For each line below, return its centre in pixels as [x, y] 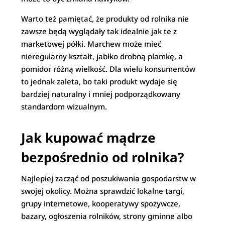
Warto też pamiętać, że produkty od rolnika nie [105, 19]
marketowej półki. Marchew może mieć [91, 44]
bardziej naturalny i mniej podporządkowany [101, 94]
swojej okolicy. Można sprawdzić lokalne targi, [103, 191]
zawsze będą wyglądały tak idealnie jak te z [99, 31]
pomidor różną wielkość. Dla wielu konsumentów [108, 69]
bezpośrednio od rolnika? [103, 157]
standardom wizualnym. [64, 106]
